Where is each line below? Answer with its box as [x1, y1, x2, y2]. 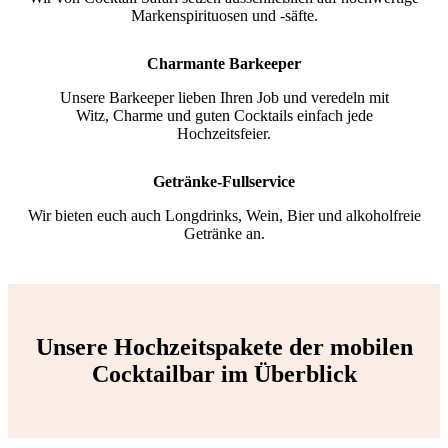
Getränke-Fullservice [153, 173, 295, 191]
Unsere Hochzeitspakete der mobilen [35, 334, 413, 361]
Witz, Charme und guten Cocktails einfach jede [75, 107, 373, 125]
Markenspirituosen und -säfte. [130, 7, 318, 25]
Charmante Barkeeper [147, 55, 301, 73]
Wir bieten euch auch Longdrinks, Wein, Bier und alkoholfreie [27, 207, 421, 225]
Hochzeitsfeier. [177, 125, 271, 143]
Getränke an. [183, 225, 265, 243]
